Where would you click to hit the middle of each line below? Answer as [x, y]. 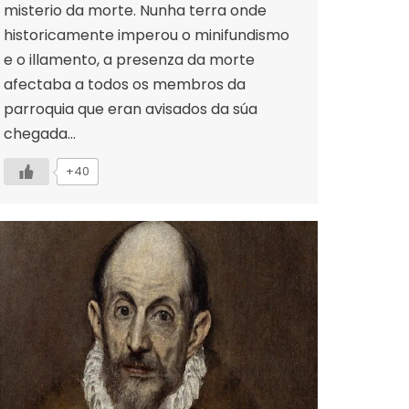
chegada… [40, 133]
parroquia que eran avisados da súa [131, 109]
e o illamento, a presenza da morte [129, 59]
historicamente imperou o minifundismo [147, 35]
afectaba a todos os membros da [125, 84]
